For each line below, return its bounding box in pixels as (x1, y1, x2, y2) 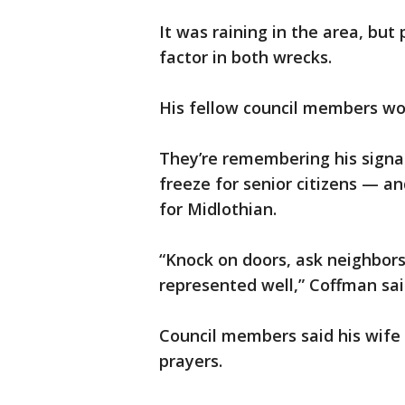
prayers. (159, 350, 222, 372)
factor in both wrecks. (159, 46, 332, 69)
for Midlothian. (159, 198, 277, 221)
